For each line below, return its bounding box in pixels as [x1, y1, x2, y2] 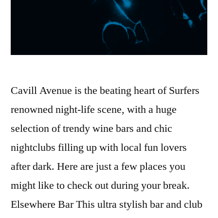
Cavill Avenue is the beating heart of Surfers [11, 84, 200, 98]
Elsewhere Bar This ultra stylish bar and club [11, 198, 202, 212]
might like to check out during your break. [11, 179, 190, 193]
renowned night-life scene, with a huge [11, 103, 177, 117]
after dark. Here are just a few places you [11, 160, 185, 174]
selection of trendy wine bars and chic [11, 122, 172, 136]
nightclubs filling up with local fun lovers [11, 141, 187, 155]
